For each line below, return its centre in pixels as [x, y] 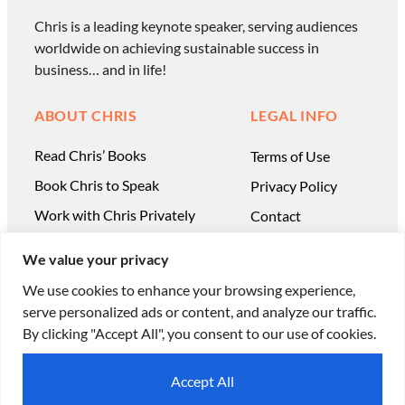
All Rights [318, 321]
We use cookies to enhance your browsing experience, [189, 289]
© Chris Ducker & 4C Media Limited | [173, 321]
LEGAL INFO [295, 116]
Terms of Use [291, 156]
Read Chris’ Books [90, 155]
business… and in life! [100, 70]
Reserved [202, 343]
